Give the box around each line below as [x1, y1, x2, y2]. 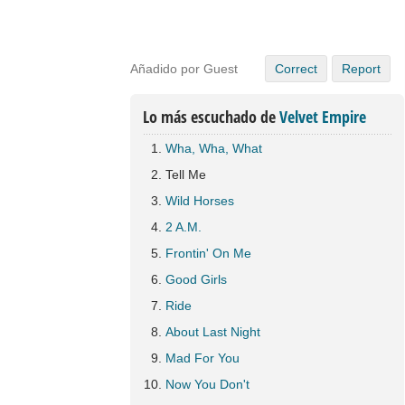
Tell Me [165, 167, 206, 182]
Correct [275, 61, 317, 76]
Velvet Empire [279, 106, 366, 127]
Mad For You [165, 351, 240, 365]
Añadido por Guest [130, 61, 238, 76]
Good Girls [165, 272, 227, 287]
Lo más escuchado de [143, 106, 279, 127]
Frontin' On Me [165, 246, 251, 260]
